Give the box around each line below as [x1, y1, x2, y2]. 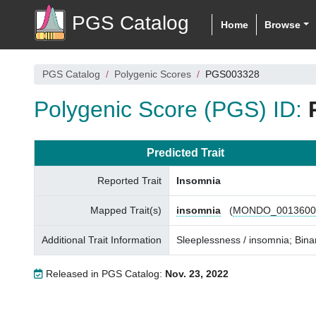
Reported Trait [97, 175, 162, 186]
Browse [265, 18, 301, 30]
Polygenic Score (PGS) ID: [34, 97, 308, 122]
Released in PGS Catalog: [43, 268, 165, 279]
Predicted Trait [147, 147, 224, 159]
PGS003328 [205, 68, 260, 80]
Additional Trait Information [42, 234, 162, 245]
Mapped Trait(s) [90, 205, 162, 216]
